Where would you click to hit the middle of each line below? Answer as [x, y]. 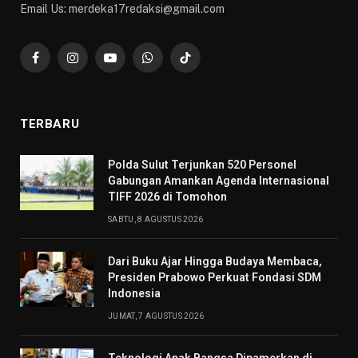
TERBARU [50, 124]
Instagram [98, 64]
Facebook [60, 64]
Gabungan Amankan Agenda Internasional [219, 181]
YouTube [132, 64]
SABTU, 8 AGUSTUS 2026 [156, 220]
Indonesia [134, 294]
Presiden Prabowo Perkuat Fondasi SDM [215, 278]
